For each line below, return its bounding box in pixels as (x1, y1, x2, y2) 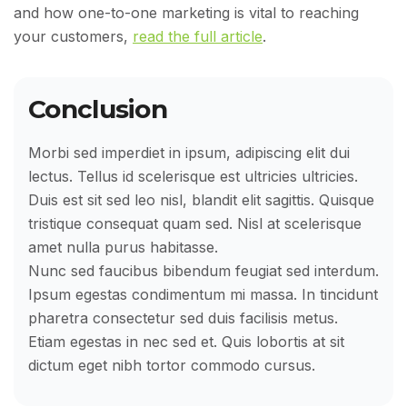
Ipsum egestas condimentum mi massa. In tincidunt (28, 285, 378, 304)
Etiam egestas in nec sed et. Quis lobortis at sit (28, 333, 344, 352)
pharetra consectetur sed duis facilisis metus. (28, 309, 338, 328)
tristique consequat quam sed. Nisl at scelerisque (28, 214, 362, 233)
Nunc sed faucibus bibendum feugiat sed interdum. (28, 262, 379, 281)
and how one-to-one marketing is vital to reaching (14, 4, 359, 23)
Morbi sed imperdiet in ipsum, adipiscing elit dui (28, 144, 350, 163)
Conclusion (28, 94, 167, 125)
